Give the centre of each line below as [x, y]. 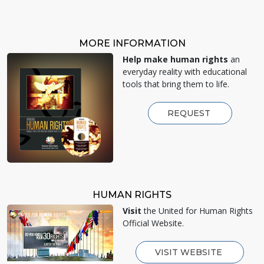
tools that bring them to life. [176, 84]
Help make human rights [175, 59]
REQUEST [190, 113]
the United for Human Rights [197, 210]
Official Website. [153, 223]
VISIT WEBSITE [190, 252]
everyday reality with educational [185, 71]
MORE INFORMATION [132, 43]
